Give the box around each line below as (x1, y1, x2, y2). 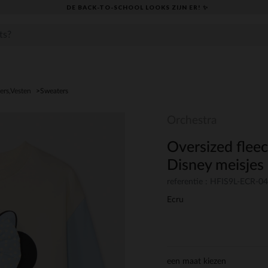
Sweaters (40, 87, 68, 95)
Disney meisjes (167, 158, 264, 173)
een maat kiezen (167, 257, 226, 266)
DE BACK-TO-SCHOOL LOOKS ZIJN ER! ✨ (66, 3, 208, 11)
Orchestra (167, 115, 217, 126)
